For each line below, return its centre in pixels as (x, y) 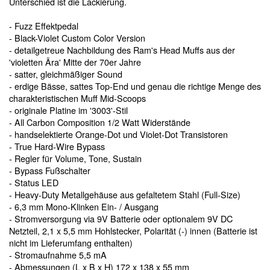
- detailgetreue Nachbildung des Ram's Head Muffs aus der (122, 49)
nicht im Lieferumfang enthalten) (71, 242)
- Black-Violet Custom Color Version (77, 37)
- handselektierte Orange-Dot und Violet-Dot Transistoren (118, 134)
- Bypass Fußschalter (50, 170)
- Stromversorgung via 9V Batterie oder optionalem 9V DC (121, 218)
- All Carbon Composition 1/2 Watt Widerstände (100, 122)
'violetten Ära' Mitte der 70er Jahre (75, 61)
